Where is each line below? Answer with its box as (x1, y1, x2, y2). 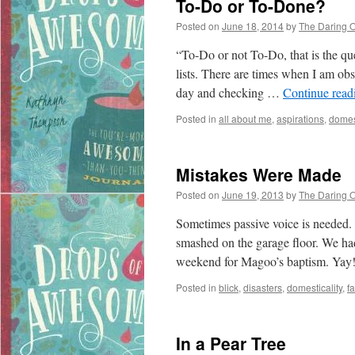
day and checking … (176, 84, 283, 101)
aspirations (277, 112, 324, 125)
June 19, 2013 (222, 188, 284, 201)
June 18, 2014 (222, 19, 284, 32)
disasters (243, 281, 282, 294)
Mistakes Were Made (176, 162, 342, 186)
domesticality (287, 281, 342, 294)
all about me (219, 112, 272, 125)
